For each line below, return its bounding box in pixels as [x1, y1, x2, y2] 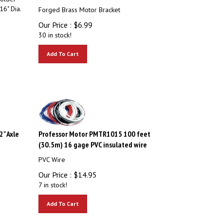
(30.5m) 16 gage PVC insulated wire [38, 135, 147, 145]
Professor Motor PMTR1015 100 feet [38, 125, 151, 134]
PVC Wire [38, 151, 66, 160]
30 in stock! [38, 26, 72, 35]
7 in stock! [38, 176, 68, 185]
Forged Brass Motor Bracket [38, 1, 121, 10]
